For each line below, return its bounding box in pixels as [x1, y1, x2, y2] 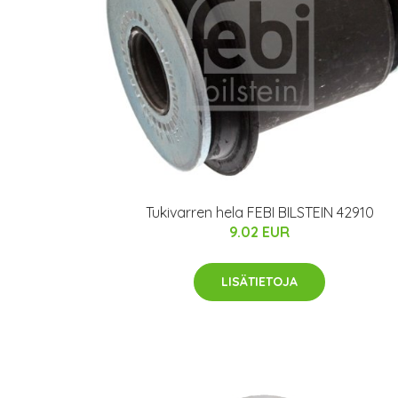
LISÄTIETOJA [221, 273, 298, 290]
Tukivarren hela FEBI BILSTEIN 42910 [145, 203, 374, 221]
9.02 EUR [229, 222, 290, 241]
